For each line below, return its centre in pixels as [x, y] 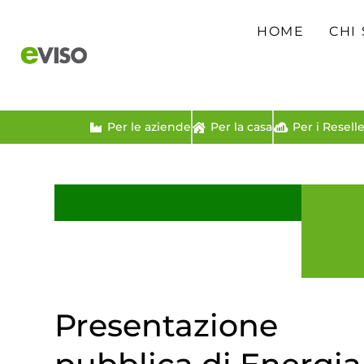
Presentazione [167, 325]
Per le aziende [149, 127]
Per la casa [241, 127]
